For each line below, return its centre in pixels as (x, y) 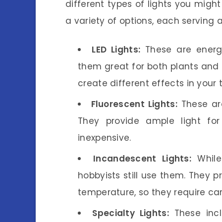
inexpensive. (105, 138)
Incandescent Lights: (142, 159)
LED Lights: (116, 50)
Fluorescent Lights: (134, 104)
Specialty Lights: (131, 213)
